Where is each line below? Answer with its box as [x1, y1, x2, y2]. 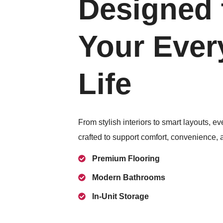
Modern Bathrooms [92, 173, 166, 182]
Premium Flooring [92, 154, 160, 163]
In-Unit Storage [92, 192, 149, 201]
